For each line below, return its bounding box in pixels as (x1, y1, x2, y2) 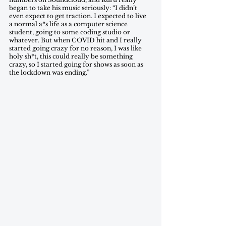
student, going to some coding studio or (9, 28, 132, 36)
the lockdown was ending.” (9, 69, 91, 76)
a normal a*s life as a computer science (9, 20, 129, 28)
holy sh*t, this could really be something (9, 52, 134, 60)
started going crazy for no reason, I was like (9, 44, 143, 52)
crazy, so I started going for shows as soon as (9, 61, 145, 68)
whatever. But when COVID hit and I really (9, 36, 143, 44)
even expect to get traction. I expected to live (9, 12, 148, 20)
